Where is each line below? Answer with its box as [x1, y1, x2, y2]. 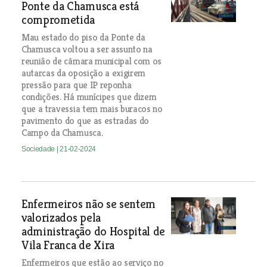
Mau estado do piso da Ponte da [21, 31, 145, 44]
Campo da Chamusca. [21, 126, 103, 139]
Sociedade [21, 145, 57, 153]
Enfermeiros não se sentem [21, 197, 156, 212]
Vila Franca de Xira [21, 238, 114, 253]
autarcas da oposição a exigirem [21, 67, 146, 79]
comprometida [21, 13, 95, 27]
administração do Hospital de [21, 224, 166, 239]
